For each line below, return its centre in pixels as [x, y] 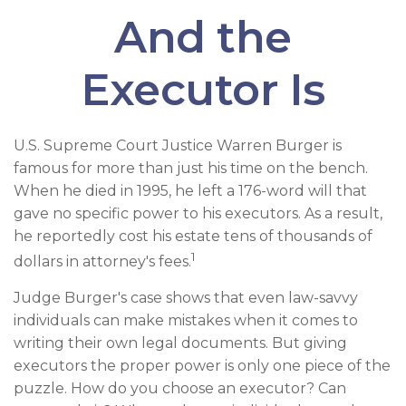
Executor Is [203, 90]
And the [203, 37]
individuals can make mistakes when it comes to [186, 321]
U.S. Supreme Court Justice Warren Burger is [178, 145]
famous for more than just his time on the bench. [191, 168]
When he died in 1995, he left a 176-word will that [190, 191]
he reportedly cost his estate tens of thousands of [193, 236]
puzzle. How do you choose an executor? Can [180, 389]
